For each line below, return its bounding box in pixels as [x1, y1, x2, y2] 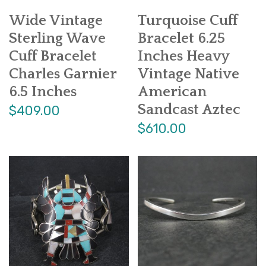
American [137, 83, 207, 100]
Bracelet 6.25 [137, 30, 225, 47]
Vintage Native [137, 65, 239, 83]
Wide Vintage [9, 12, 103, 29]
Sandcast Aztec [137, 101, 240, 118]
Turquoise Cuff [137, 12, 237, 29]
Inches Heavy [137, 47, 229, 65]
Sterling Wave [9, 30, 106, 47]
